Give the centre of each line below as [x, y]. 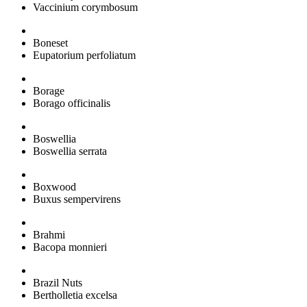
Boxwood [54, 186]
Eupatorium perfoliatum [84, 55]
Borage [49, 90]
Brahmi [49, 234]
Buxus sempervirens [77, 199]
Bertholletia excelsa [75, 295]
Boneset [50, 42]
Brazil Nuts [58, 282]
